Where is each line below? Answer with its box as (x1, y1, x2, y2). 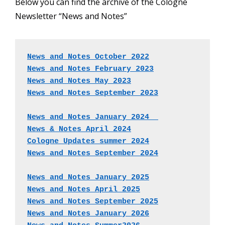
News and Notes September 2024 (27, 149, 158, 158)
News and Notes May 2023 (27, 77, 131, 86)
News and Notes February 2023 (27, 65, 154, 74)
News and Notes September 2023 (27, 89, 158, 98)
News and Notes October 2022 (27, 53, 149, 62)
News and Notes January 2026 (27, 209, 149, 218)
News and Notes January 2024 (27, 113, 158, 122)
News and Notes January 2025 (27, 173, 149, 182)
